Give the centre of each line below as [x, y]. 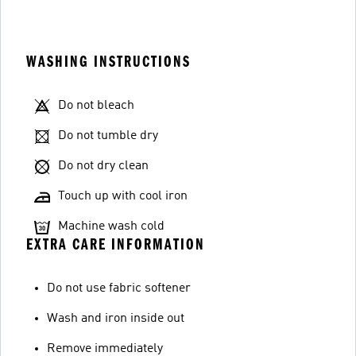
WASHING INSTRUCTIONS [108, 61]
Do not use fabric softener [119, 288]
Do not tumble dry [108, 135]
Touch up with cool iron [123, 196]
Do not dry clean [103, 166]
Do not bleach [96, 105]
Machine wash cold [111, 226]
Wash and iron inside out [116, 318]
